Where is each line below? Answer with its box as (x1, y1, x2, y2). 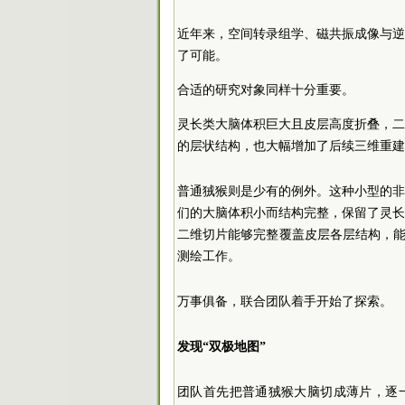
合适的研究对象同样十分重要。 (177, 82, 354, 97)
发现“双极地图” (177, 339, 266, 353)
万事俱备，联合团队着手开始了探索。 (177, 294, 392, 308)
